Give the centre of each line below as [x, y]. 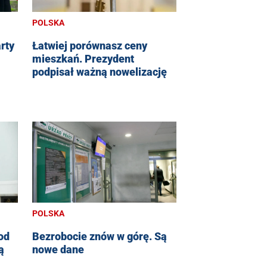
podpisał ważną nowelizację [100, 72]
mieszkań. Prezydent [83, 58]
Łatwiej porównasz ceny [90, 45]
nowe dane [58, 249]
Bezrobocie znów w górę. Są [100, 236]
